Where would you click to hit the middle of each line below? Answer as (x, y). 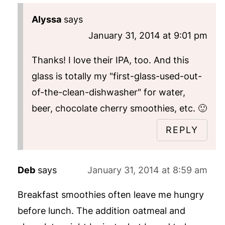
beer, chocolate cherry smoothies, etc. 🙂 (119, 108)
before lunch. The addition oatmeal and (101, 210)
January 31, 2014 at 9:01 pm (148, 35)
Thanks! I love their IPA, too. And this (110, 60)
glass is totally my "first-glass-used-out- (117, 76)
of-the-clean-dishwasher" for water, (108, 92)
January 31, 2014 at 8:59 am (148, 170)
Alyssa (46, 19)
